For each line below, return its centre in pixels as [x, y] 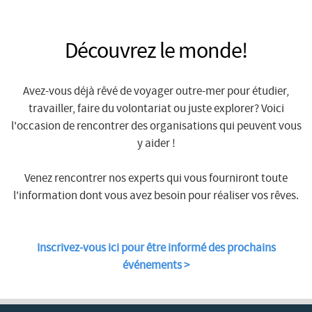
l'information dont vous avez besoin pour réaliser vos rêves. [156, 196]
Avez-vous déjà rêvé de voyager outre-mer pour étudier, [156, 92]
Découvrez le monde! [156, 52]
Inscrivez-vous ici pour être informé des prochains [156, 248]
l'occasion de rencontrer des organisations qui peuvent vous [156, 126]
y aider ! [156, 144]
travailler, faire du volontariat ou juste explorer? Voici [156, 109]
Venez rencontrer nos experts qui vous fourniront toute [156, 179]
